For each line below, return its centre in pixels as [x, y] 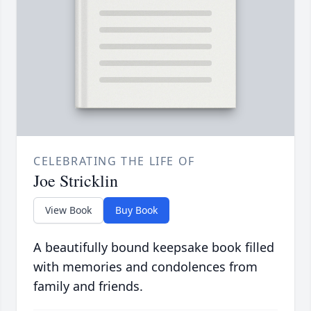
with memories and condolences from [145, 267]
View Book [68, 210]
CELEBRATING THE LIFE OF [114, 161]
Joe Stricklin [76, 181]
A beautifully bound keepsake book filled [154, 247]
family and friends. [88, 286]
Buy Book [136, 210]
